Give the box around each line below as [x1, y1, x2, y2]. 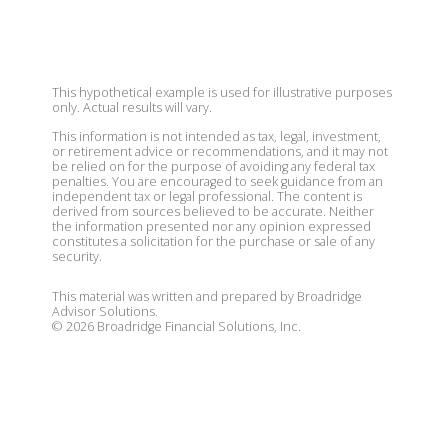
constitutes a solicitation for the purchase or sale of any [52, 233, 375, 250]
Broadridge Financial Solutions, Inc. [94, 318, 301, 336]
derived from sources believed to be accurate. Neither [52, 203, 374, 220]
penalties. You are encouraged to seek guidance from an [52, 173, 383, 190]
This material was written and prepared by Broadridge [52, 288, 362, 306]
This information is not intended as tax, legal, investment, [52, 128, 381, 145]
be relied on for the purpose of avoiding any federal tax [52, 158, 375, 175]
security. [52, 248, 102, 265]
